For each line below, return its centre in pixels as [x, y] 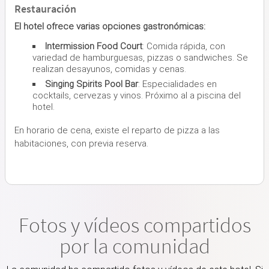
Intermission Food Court [94, 46]
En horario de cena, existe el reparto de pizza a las [117, 130]
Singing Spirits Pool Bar [92, 84]
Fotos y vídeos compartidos [134, 225]
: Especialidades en [177, 84]
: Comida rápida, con [184, 46]
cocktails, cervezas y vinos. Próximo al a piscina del [137, 95]
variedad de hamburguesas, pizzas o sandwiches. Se [140, 57]
